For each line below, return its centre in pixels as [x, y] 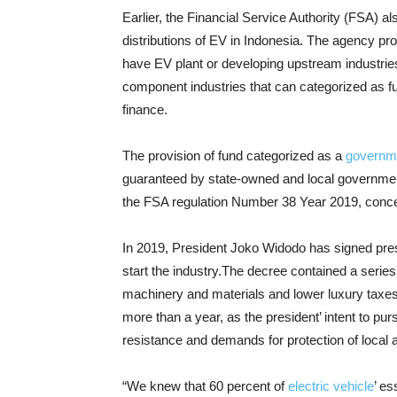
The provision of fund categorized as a [234, 156]
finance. [145, 109]
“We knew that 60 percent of [205, 386]
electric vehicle [331, 386]
